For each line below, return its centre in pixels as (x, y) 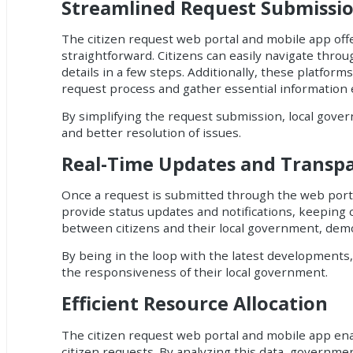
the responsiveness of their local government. (195, 271)
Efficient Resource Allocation (195, 304)
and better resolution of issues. (152, 132)
